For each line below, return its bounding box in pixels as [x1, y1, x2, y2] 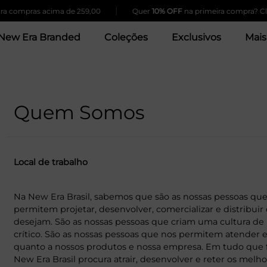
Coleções [104, 32, 148, 44]
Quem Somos [13, 101, 145, 125]
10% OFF [138, 7, 169, 15]
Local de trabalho [13, 157, 88, 168]
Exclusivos [172, 32, 221, 44]
